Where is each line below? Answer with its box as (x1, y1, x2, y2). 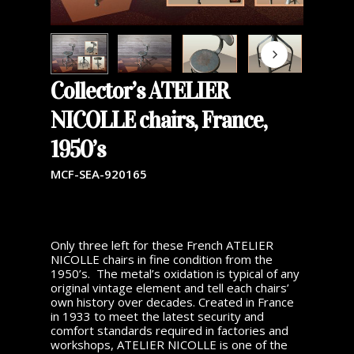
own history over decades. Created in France (51, 294, 294, 311)
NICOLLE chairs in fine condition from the (51, 251, 273, 268)
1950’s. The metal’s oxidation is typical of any (51, 265, 299, 282)
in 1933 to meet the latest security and (51, 308, 264, 325)
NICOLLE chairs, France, (51, 107, 267, 135)
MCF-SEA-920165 (51, 166, 147, 183)
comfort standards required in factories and (51, 322, 288, 339)
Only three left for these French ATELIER (51, 237, 273, 254)
